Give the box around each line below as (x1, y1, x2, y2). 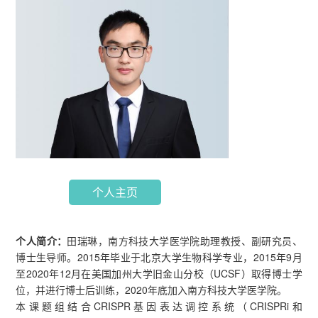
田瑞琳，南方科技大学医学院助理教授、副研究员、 (67, 234, 302, 248)
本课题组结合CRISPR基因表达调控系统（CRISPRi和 (16, 299, 302, 314)
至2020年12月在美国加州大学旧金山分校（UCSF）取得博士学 (16, 266, 302, 281)
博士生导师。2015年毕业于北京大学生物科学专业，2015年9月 (16, 250, 302, 265)
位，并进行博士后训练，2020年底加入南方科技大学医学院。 (16, 283, 287, 297)
